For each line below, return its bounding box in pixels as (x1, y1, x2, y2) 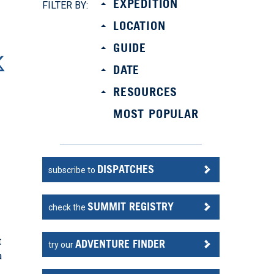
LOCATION (113, 18, 166, 33)
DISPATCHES (97, 163, 155, 176)
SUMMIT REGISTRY (87, 200, 174, 213)
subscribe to (48, 165, 98, 175)
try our (48, 240, 76, 250)
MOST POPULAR (113, 106, 199, 121)
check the (48, 202, 88, 212)
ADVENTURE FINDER (75, 237, 166, 250)
